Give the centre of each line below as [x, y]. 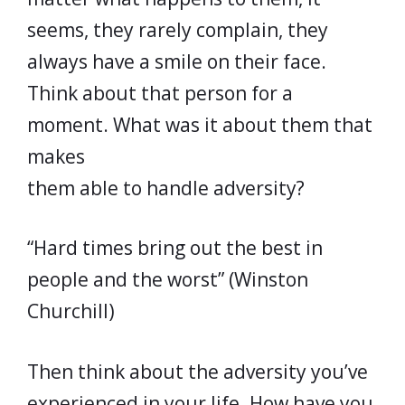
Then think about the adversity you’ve [198, 371]
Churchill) [71, 311]
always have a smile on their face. [177, 61]
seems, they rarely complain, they [178, 29]
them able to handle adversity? [166, 188]
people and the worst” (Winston [168, 279]
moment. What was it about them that [200, 124]
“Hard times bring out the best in [175, 248]
